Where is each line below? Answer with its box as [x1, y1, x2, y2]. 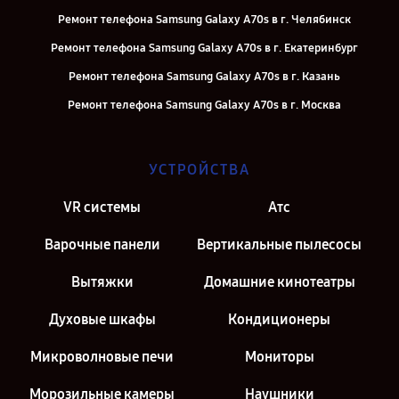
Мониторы [244, 348, 314, 365]
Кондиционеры [228, 311, 330, 328]
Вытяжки [70, 273, 134, 290]
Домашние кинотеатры [203, 273, 355, 290]
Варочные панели [44, 236, 160, 253]
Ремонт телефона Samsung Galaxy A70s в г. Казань [68, 69, 340, 84]
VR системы [63, 199, 141, 216]
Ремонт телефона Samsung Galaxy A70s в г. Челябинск [57, 12, 351, 27]
